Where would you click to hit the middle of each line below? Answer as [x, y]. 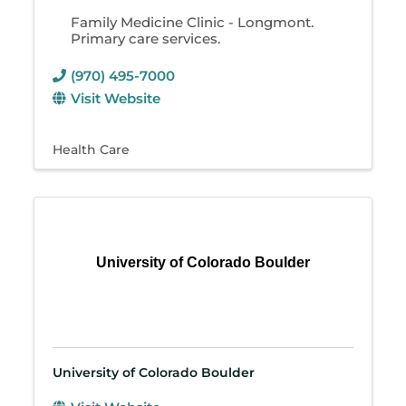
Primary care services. [146, 38]
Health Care [92, 149]
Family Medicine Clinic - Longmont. [193, 22]
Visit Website [116, 98]
